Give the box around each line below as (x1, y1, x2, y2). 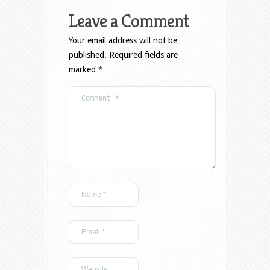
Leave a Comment (69, 10, 189, 33)
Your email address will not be (69, 36, 177, 46)
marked (69, 64, 98, 75)
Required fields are (109, 50, 178, 60)
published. (69, 50, 107, 60)
